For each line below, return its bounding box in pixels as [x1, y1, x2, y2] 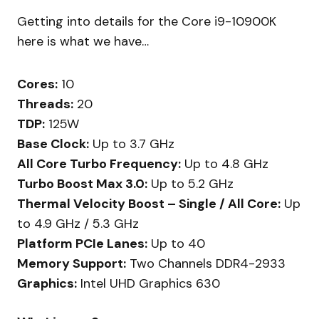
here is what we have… [17, 33, 149, 51]
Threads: [17, 95, 73, 113]
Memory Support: [17, 255, 126, 273]
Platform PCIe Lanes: [17, 235, 147, 253]
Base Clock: [17, 135, 89, 153]
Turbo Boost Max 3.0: [17, 175, 147, 193]
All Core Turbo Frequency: [17, 155, 181, 173]
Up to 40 [147, 235, 205, 253]
